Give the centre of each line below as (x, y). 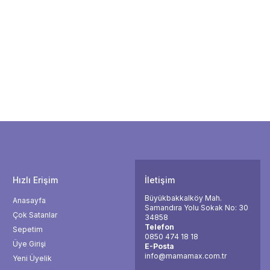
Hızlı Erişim (35, 180)
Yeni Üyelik (32, 258)
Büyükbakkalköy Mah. (183, 198)
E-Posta (159, 246)
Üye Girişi (29, 244)
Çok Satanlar (35, 215)
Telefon (159, 227)
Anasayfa (29, 200)
